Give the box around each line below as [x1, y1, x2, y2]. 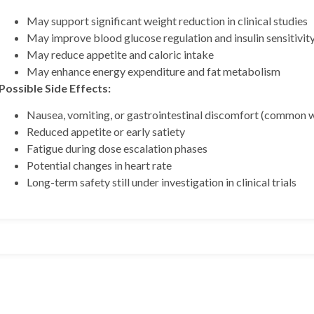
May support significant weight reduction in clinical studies [27, 13, 308, 27]
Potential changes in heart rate [27, 158, 172, 172]
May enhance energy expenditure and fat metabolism [27, 64, 280, 78]
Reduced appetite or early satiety [27, 125, 185, 139]
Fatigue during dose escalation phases [27, 142, 207, 156]
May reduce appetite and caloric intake [27, 47, 214, 61]
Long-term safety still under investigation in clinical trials [27, 175, 296, 189]
